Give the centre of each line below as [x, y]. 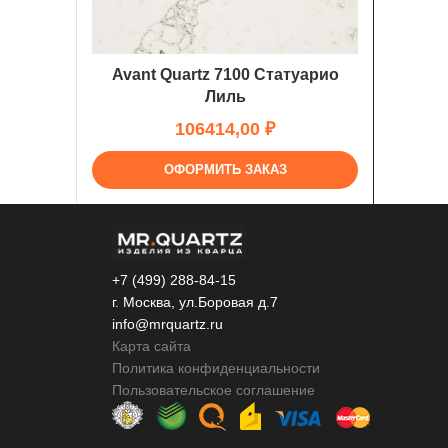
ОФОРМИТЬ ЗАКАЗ [225, 170]
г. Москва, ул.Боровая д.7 [195, 302]
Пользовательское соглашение [213, 390]
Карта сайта [151, 346]
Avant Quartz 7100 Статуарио [225, 75]
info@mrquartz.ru [167, 324]
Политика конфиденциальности [216, 368]
